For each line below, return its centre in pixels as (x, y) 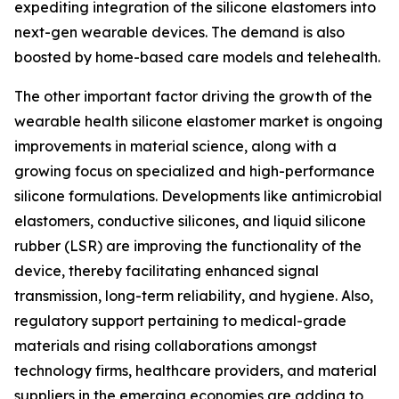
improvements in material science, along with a (175, 146)
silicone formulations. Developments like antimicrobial (198, 195)
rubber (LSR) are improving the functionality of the (188, 245)
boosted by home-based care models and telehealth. (197, 57)
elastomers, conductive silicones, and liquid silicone (190, 220)
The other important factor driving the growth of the (193, 96)
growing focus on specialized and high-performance (195, 171)
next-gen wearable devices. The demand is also (179, 32)
